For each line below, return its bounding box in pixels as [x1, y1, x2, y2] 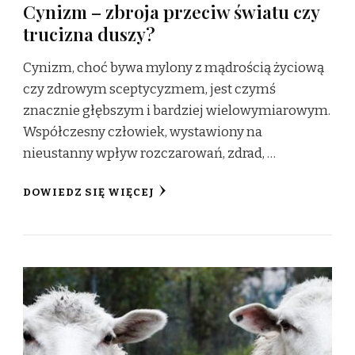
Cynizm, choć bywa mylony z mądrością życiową [23, 59, 324, 76]
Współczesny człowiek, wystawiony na [23, 123, 262, 140]
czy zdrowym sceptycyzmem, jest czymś [23, 80, 276, 97]
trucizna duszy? [23, 21, 155, 46]
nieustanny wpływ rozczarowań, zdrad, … [23, 144, 276, 162]
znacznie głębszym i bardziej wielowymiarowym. [23, 101, 330, 119]
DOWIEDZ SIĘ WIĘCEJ [23, 185, 155, 199]
